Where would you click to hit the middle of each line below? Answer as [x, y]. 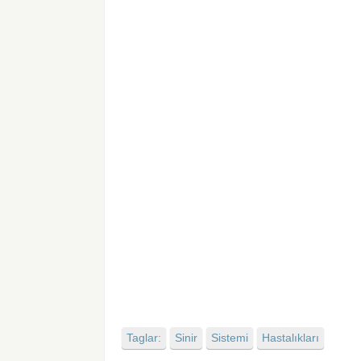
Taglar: [144, 338]
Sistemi [230, 338]
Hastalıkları [291, 338]
